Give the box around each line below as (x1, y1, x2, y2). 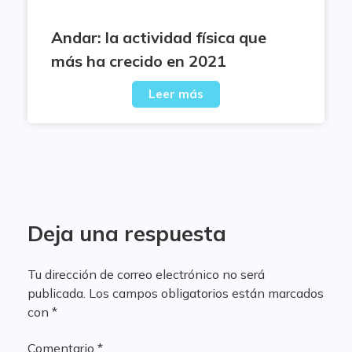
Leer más (148, 86, 203, 101)
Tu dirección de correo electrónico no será (27, 266, 265, 282)
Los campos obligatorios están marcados (89, 285, 324, 301)
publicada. (27, 285, 86, 301)
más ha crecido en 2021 (51, 51, 226, 71)
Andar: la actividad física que (51, 27, 266, 47)
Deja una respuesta (27, 220, 226, 247)
